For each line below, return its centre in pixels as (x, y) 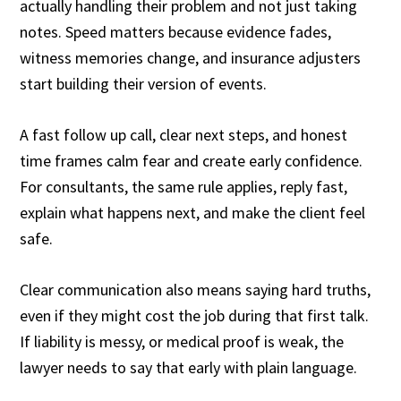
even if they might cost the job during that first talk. (195, 316)
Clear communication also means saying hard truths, (196, 290)
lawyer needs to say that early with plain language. (191, 367)
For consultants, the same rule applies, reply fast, (184, 187)
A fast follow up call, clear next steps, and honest (184, 135)
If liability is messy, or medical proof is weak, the (182, 341)
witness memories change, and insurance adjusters (191, 58)
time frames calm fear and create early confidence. (192, 161)
